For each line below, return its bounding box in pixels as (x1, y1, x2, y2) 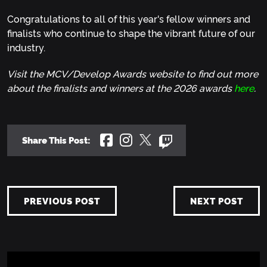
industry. (7, 41, 45, 54)
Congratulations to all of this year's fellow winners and (7, 12, 250, 26)
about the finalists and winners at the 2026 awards (7, 81, 234, 95)
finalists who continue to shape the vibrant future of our (7, 26, 255, 40)
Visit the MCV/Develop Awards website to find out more (7, 67, 258, 80)
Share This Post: (22, 133, 91, 147)
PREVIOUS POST (24, 194, 100, 207)
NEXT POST (190, 194, 243, 207)
